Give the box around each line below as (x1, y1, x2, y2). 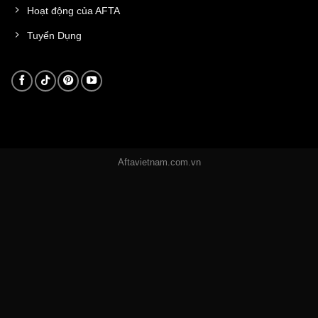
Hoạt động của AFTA (27, 4, 120, 16)
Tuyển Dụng (27, 29, 82, 41)
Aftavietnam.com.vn (117, 157, 201, 168)
